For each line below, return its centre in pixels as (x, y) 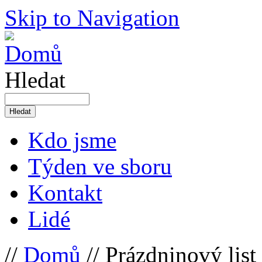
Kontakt (65, 193)
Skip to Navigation (92, 18)
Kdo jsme (72, 140)
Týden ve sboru (100, 166)
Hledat (35, 80)
